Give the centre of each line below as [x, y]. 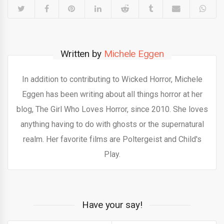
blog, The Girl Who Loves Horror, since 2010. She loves [112, 109]
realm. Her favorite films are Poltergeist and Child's [112, 139]
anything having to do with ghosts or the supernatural [112, 124]
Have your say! [112, 204]
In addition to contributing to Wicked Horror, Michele [112, 79]
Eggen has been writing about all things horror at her [112, 94]
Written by [82, 53]
